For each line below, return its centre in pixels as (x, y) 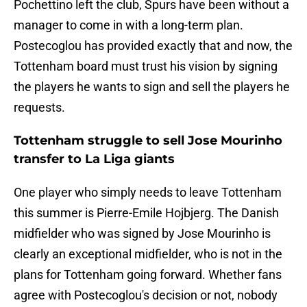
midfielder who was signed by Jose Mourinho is (142, 234)
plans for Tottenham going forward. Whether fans (148, 275)
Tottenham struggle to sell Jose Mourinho (148, 141)
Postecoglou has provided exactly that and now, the (153, 46)
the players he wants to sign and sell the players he (152, 87)
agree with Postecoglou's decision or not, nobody (146, 295)
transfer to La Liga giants (94, 159)
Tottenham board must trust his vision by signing (146, 66)
